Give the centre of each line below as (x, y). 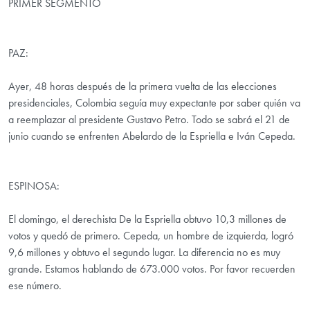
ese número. (35, 286)
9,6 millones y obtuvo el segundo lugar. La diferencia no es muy (144, 253)
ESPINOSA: (34, 186)
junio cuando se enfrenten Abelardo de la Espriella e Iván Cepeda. (152, 136)
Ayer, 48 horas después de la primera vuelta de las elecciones (143, 86)
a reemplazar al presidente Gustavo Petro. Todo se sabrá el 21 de (149, 120)
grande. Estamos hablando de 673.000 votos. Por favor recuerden (152, 269)
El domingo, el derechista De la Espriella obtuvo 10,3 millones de (147, 219)
